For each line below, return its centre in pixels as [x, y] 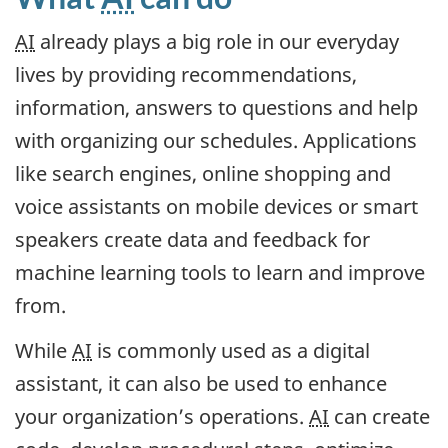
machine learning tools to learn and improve [220, 273]
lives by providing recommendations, [186, 75]
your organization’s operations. [162, 416]
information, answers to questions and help [216, 108]
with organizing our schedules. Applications [216, 141]
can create [379, 416]
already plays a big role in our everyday [217, 42]
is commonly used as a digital [231, 350]
